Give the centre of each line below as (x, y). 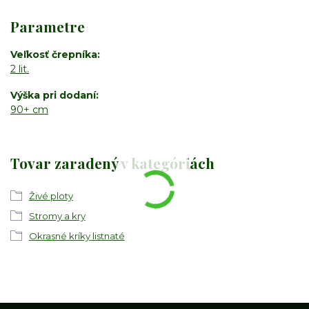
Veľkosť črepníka (54, 54)
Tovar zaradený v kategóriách (112, 162)
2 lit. (20, 69)
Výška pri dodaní (53, 96)
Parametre (48, 27)
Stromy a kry (57, 216)
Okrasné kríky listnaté (77, 236)
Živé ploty (51, 196)
